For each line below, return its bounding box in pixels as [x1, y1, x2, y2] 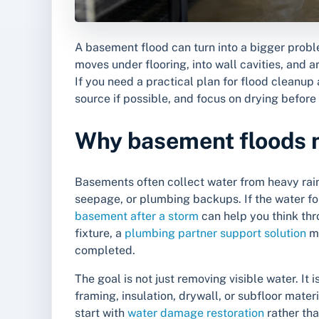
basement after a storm [75, 209, 199, 224]
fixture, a [75, 226, 125, 241]
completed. [75, 244, 135, 258]
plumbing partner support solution [125, 226, 306, 241]
